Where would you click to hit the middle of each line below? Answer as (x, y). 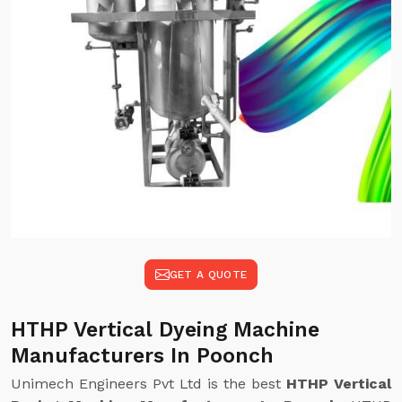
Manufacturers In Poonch (142, 356)
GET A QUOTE (208, 275)
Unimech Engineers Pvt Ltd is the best (149, 384)
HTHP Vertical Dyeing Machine (165, 330)
